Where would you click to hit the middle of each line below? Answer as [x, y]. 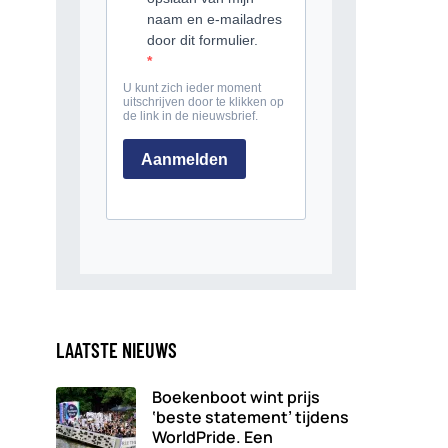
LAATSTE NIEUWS [116, 350]
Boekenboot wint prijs [236, 397]
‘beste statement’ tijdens [250, 417]
